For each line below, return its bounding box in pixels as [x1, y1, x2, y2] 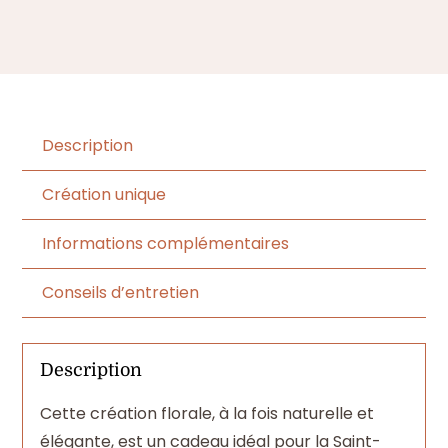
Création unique [42, 182, 167, 206]
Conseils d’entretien [42, 280, 200, 304]
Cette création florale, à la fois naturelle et [39, 401, 374, 425]
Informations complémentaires [42, 231, 290, 255]
